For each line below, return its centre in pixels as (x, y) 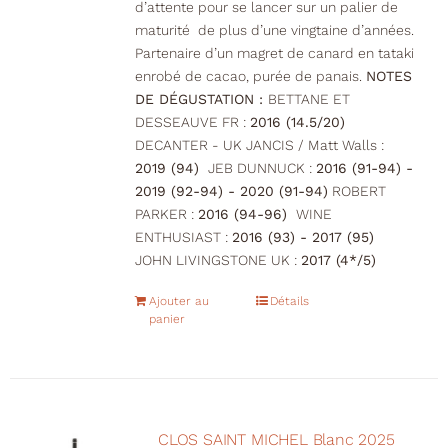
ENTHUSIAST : (183, 237)
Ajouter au (178, 301)
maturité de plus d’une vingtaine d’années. (274, 30)
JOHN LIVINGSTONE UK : (217, 260)
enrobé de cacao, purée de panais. (250, 76)
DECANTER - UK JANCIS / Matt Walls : (259, 145)
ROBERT (356, 191)
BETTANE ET (308, 99)
